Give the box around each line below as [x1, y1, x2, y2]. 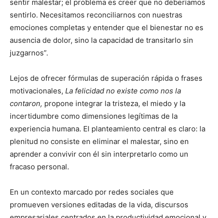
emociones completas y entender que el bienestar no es [10, 22, 203, 32]
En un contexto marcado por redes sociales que [10, 187, 174, 197]
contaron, [10, 98, 44, 108]
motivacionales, [10, 86, 65, 95]
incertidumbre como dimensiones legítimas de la [10, 111, 178, 121]
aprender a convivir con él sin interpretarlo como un [10, 149, 188, 159]
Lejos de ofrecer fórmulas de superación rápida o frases [10, 73, 202, 83]
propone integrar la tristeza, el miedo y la [44, 98, 185, 108]
